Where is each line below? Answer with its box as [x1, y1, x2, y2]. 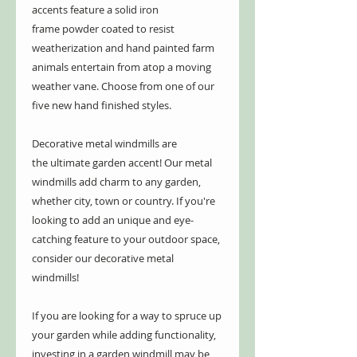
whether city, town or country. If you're [32, 194, 215, 209]
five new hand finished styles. [32, 98, 171, 113]
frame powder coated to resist [32, 22, 175, 37]
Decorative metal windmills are [32, 136, 177, 151]
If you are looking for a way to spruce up [32, 308, 222, 324]
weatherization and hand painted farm [32, 41, 214, 56]
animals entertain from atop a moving [32, 60, 211, 75]
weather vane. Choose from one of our [32, 79, 214, 94]
